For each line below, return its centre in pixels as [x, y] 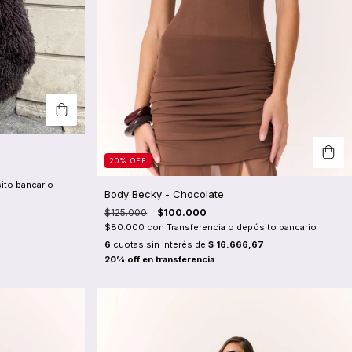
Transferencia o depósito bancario [242, 227]
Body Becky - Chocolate [165, 194]
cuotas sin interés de [160, 245]
